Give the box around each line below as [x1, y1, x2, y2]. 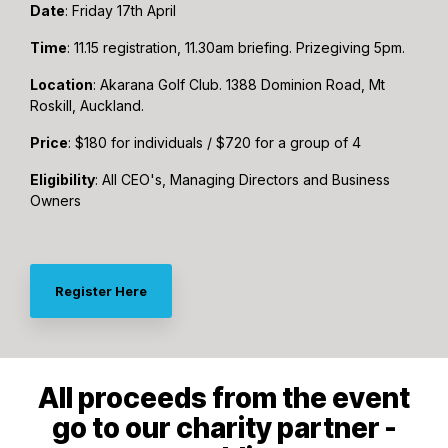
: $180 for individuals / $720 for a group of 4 [68, 134, 361, 152]
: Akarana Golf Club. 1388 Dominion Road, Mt [93, 76, 385, 94]
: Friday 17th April [65, 2, 176, 20]
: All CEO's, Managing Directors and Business [95, 171, 390, 189]
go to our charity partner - [51, 411, 397, 446]
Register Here [55, 283, 147, 300]
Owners [30, 192, 81, 210]
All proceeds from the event [38, 381, 410, 416]
